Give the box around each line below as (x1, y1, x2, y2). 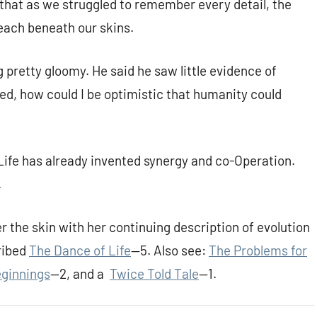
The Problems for (209, 242, 307, 259)
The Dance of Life (29, 242, 131, 259)
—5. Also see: (131, 242, 209, 259)
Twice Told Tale (110, 265, 199, 282)
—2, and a (50, 265, 110, 282)
